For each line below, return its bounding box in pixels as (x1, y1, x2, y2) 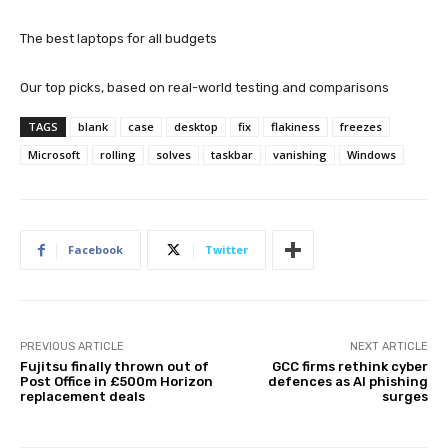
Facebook (68, 242, 123, 258)
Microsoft (28, 147, 80, 163)
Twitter (205, 242, 248, 258)
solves (156, 147, 191, 163)
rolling (100, 147, 136, 163)
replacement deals (20, 389, 145, 405)
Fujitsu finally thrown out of (20, 359, 209, 375)
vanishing (273, 147, 327, 163)
